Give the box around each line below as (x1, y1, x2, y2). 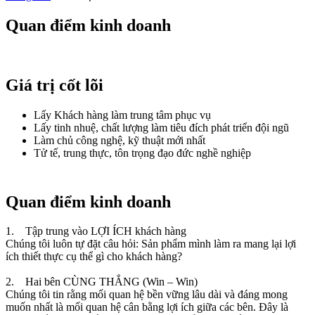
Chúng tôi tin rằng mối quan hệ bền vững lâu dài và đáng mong (6, 288, 288, 301)
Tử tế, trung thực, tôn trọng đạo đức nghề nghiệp (34, 146, 251, 159)
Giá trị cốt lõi (6, 75, 103, 94)
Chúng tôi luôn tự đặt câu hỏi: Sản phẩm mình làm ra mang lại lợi (6, 238, 296, 250)
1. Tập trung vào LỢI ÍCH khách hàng (6, 225, 186, 238)
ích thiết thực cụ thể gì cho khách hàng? (6, 250, 182, 263)
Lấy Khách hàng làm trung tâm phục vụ (34, 108, 211, 121)
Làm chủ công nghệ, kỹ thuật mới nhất (34, 134, 205, 146)
